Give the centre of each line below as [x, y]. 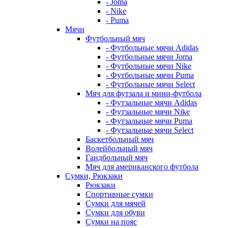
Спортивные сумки [119, 194]
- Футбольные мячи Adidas [152, 47]
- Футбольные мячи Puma [150, 75]
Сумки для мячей [116, 203]
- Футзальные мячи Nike [148, 111]
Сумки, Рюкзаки [94, 176]
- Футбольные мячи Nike [149, 66]
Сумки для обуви [115, 212]
